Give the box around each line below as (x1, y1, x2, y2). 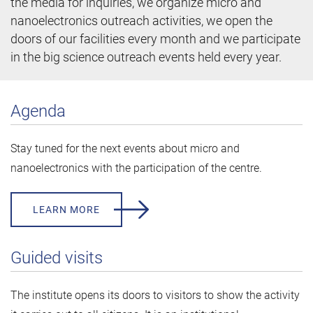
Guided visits (10, 248, 103, 268)
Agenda (10, 101, 66, 121)
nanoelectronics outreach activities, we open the (10, 13, 272, 28)
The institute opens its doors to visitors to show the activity (10, 289, 300, 302)
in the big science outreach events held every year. (10, 50, 282, 64)
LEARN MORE (33, 204, 100, 215)
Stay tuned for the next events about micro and (10, 142, 240, 155)
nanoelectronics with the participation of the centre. (10, 161, 262, 175)
